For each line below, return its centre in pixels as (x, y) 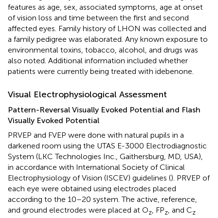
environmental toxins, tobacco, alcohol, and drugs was (103, 50)
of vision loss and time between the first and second (98, 18)
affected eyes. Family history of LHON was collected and (107, 28)
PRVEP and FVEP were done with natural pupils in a (96, 135)
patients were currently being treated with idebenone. (101, 71)
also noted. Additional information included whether (98, 60)
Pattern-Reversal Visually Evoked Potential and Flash (104, 109)
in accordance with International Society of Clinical (96, 167)
